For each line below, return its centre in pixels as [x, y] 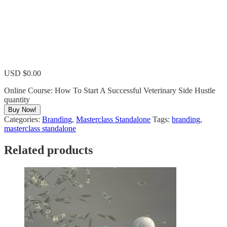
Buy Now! [22, 110]
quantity [17, 100]
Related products [48, 150]
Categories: [23, 119]
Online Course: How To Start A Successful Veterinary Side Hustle [110, 90]
